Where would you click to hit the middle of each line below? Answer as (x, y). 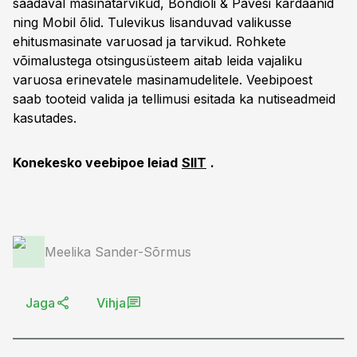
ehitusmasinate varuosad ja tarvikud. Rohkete (149, 41)
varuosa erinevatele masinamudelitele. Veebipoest (163, 80)
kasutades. (45, 118)
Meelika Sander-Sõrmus (118, 252)
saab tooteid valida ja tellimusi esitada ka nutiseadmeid (174, 99)
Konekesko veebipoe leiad (95, 163)
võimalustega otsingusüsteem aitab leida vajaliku (157, 61)
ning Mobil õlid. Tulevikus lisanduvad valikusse (152, 22)
